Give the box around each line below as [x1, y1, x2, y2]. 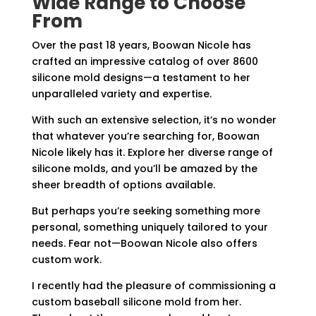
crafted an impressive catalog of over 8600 [31, 54, 258, 68]
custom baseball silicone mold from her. [31, 295, 241, 309]
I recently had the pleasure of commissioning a [31, 279, 276, 293]
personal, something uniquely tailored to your [31, 220, 268, 234]
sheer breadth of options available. [31, 178, 215, 192]
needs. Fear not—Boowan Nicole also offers [31, 236, 257, 250]
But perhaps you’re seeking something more [31, 204, 260, 218]
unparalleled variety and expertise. [31, 87, 212, 101]
